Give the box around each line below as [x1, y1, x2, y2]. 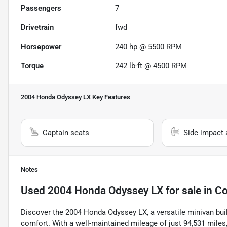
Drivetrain [21, 23, 54, 32]
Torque [21, 61, 44, 71]
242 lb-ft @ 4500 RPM [115, 61, 187, 71]
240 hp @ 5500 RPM [115, 42, 182, 52]
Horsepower [21, 42, 61, 52]
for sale [163, 184, 201, 197]
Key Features [91, 93, 130, 101]
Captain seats [43, 128, 89, 138]
